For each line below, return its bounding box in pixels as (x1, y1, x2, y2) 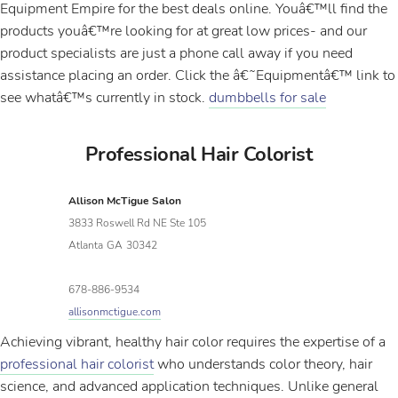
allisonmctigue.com (68, 305, 162, 319)
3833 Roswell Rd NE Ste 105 (68, 216, 207, 230)
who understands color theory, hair (154, 354, 372, 374)
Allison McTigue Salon (68, 194, 182, 208)
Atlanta (68, 238, 104, 252)
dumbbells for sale (209, 88, 326, 107)
